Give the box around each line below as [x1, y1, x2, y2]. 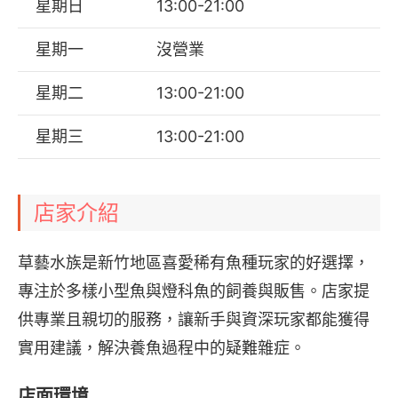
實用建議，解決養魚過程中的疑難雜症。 [18, 338, 306, 357]
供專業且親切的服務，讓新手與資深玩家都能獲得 [18, 310, 370, 329]
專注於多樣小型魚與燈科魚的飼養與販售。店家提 [18, 282, 370, 300]
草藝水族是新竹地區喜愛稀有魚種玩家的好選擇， [18, 253, 370, 272]
